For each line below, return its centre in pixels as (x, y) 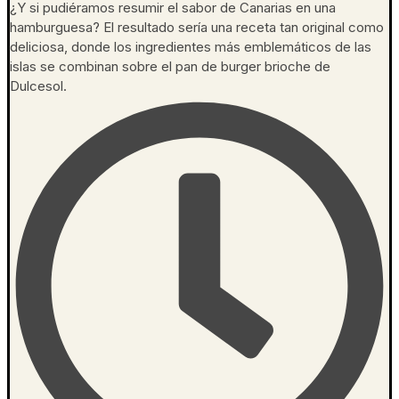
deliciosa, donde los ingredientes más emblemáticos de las (191, 47)
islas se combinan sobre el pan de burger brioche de (170, 67)
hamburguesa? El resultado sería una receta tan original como (197, 28)
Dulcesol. (38, 86)
